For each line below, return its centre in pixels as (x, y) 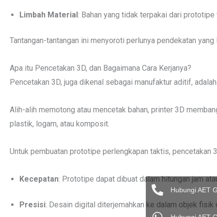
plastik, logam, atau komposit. (60, 124)
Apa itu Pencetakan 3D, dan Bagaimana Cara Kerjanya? (101, 68)
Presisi (32, 205)
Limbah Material (49, 15)
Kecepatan (39, 179)
